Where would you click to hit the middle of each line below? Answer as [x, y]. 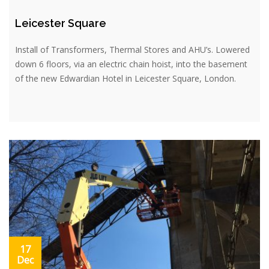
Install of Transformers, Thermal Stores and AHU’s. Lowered [132, 49]
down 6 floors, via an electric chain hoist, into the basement [131, 64]
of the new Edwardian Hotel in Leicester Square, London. [125, 78]
